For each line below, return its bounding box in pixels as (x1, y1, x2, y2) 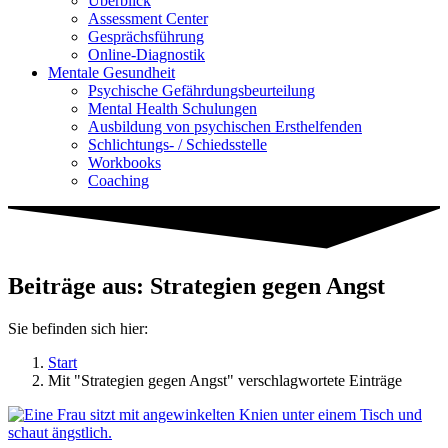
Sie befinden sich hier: (8, 320, 148, 337)
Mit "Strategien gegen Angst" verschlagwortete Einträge (48, 372, 402, 389)
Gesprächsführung (88, 28, 204, 45)
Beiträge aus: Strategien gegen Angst (8, 273, 385, 300)
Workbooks (88, 154, 161, 171)
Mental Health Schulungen (88, 100, 257, 117)
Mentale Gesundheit (48, 64, 175, 81)
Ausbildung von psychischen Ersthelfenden (88, 118, 362, 135)
